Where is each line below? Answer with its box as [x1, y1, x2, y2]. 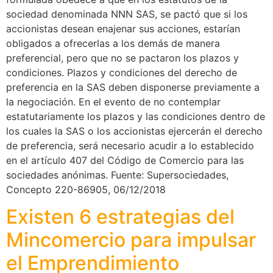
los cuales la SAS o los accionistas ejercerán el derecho [6, 124, 263, 137]
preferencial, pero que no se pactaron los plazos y [6, 51, 239, 64]
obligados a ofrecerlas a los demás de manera [6, 37, 220, 49]
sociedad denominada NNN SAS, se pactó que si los [6, 7, 247, 20]
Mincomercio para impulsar [6, 228, 256, 252]
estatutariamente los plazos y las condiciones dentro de [6, 110, 265, 122]
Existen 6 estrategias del [6, 205, 235, 229]
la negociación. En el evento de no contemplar [6, 95, 221, 108]
